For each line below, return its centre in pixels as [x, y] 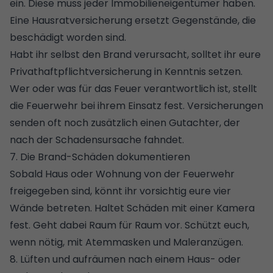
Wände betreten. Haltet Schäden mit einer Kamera [132, 208]
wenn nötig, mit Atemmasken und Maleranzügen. [126, 242]
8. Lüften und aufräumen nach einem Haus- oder [125, 259]
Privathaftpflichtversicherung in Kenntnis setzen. [126, 71]
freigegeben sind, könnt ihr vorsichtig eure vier [120, 191]
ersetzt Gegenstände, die [194, 20]
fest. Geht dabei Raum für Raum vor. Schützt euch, [129, 225]
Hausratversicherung [82, 20]
